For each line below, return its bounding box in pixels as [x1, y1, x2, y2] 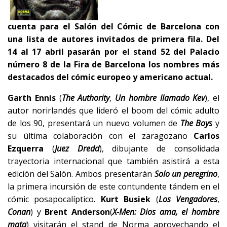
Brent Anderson [45, 206, 110, 217]
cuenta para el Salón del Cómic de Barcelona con [8, 20, 219, 32]
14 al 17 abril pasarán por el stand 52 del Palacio [8, 46, 219, 57]
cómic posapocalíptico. [8, 193, 101, 205]
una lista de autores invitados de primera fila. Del [8, 33, 219, 45]
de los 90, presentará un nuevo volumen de [8, 117, 180, 129]
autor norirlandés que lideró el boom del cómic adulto [8, 104, 219, 116]
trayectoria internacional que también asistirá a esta [8, 155, 219, 167]
